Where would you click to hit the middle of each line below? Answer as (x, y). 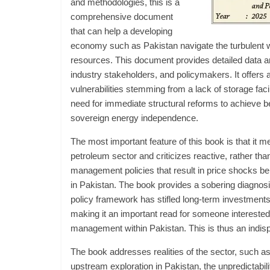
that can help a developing (121, 31)
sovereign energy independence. (134, 118)
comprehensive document (122, 17)
